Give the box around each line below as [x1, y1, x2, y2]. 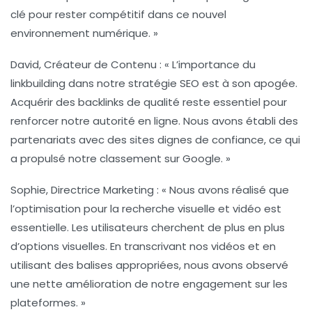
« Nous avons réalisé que [159, 182, 289, 197]
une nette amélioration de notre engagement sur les [10, 276, 288, 291]
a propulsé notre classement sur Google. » [10, 150, 231, 166]
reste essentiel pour [180, 94, 287, 109]
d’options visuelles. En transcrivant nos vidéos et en [10, 238, 276, 253]
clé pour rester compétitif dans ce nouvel [10, 6, 226, 22]
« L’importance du [162, 56, 256, 72]
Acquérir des [10, 94, 78, 109]
